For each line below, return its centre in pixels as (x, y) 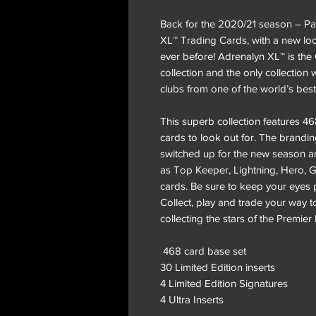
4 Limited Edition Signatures (224, 283)
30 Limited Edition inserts (218, 267)
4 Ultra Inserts (192, 299)
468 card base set (203, 250)
